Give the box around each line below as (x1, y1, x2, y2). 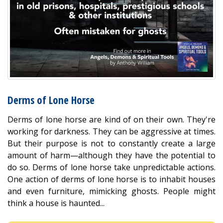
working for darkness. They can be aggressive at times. (7, 126, 216, 137)
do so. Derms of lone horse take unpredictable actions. (7, 162, 216, 173)
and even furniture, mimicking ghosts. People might (7, 186, 216, 197)
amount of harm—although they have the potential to (7, 150, 216, 161)
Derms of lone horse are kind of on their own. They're (7, 114, 216, 125)
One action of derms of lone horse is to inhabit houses (7, 174, 216, 185)
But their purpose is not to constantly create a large (7, 138, 216, 149)
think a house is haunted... (7, 198, 105, 209)
